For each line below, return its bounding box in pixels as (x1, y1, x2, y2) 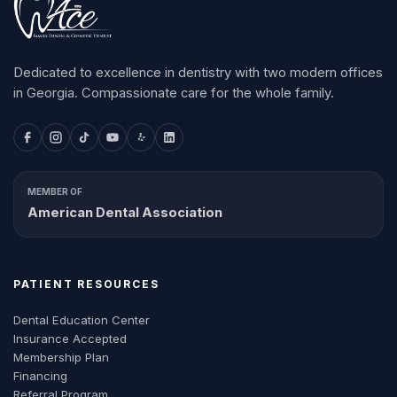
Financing (12, 369, 67, 384)
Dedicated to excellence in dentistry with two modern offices (12, 65, 383, 82)
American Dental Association (27, 204, 222, 221)
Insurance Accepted (12, 331, 127, 346)
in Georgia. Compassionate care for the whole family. (12, 85, 334, 102)
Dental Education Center (12, 313, 150, 328)
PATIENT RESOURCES (12, 276, 160, 291)
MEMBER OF (27, 186, 82, 198)
